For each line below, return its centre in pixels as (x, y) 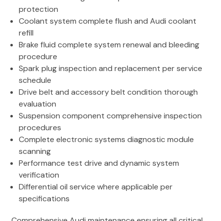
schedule (35, 80)
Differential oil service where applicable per (96, 187)
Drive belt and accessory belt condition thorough (108, 92)
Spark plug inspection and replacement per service (110, 69)
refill (26, 33)
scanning (35, 151)
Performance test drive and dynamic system (99, 163)
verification (39, 175)
